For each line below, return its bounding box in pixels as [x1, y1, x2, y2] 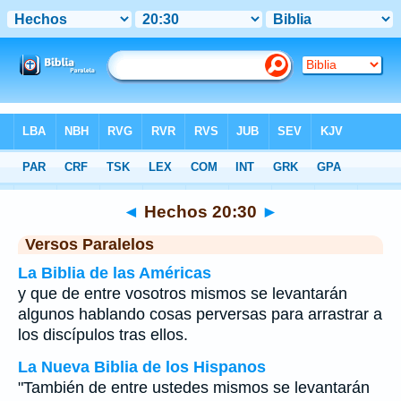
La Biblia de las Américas [18, 264, 211, 282]
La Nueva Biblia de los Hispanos [18, 358, 266, 376]
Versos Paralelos [25, 235, 154, 253]
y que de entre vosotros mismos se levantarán [18, 285, 347, 303]
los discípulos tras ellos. [18, 326, 188, 344]
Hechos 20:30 [140, 201, 261, 221]
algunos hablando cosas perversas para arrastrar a [18, 305, 382, 323]
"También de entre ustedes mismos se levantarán [18, 379, 370, 397]
